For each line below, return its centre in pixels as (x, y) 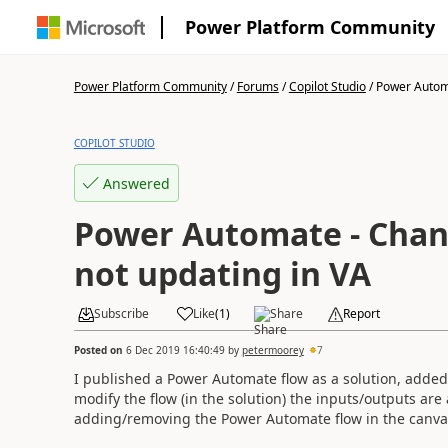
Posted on (99, 349)
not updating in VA (222, 273)
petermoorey (272, 349)
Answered (136, 183)
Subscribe (121, 313)
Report (361, 313)
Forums (257, 86)
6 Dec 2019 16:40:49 (175, 349)
